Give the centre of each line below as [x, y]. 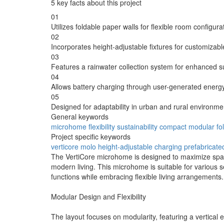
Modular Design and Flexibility [98, 196]
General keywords [80, 116]
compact [173, 126]
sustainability [137, 126]
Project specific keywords [91, 136]
